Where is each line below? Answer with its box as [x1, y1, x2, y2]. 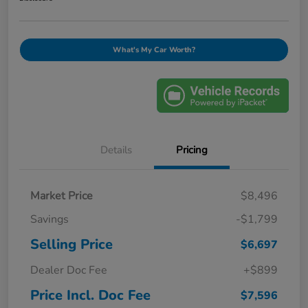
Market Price [30, 188, 93, 203]
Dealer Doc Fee [30, 262, 107, 278]
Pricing [176, 142, 208, 157]
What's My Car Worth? [113, 44, 195, 55]
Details [100, 142, 132, 157]
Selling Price [30, 234, 113, 254]
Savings [30, 211, 69, 227]
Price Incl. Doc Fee [30, 285, 151, 305]
